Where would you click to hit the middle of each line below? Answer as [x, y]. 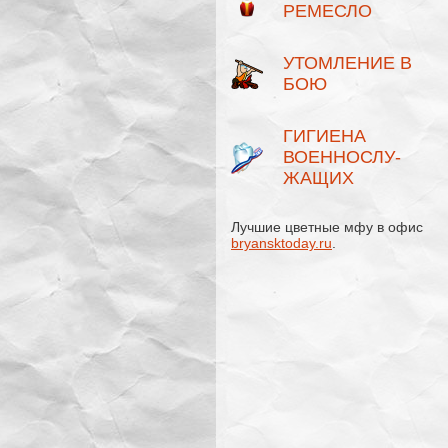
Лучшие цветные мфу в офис [327, 227]
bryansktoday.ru [281, 243]
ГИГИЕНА [324, 136]
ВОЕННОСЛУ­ [342, 157]
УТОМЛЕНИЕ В [347, 63]
